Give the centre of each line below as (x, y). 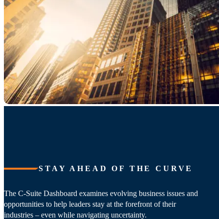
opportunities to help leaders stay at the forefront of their (90, 204)
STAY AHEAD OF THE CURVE (116, 169)
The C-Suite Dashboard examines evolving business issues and (101, 194)
